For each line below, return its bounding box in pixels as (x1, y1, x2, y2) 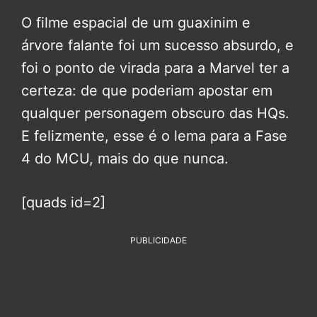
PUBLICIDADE (130, 235, 187, 246)
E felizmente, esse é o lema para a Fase (21, 127, 287, 145)
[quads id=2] (21, 194, 105, 212)
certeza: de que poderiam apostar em (21, 82, 272, 100)
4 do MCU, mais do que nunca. (21, 150, 229, 168)
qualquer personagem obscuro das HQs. (21, 105, 289, 122)
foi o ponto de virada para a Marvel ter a (21, 59, 289, 77)
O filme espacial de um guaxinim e (21, 14, 250, 32)
